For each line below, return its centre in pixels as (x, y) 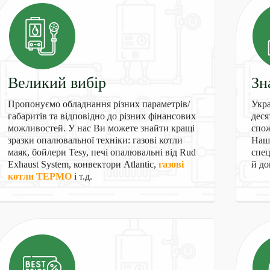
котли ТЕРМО (39, 176)
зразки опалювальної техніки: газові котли (95, 140)
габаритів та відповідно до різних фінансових (102, 116)
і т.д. (82, 176)
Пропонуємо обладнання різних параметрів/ (99, 104)
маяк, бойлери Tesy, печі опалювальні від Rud (102, 152)
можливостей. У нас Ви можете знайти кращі (101, 128)
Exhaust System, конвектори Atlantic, (83, 164)
